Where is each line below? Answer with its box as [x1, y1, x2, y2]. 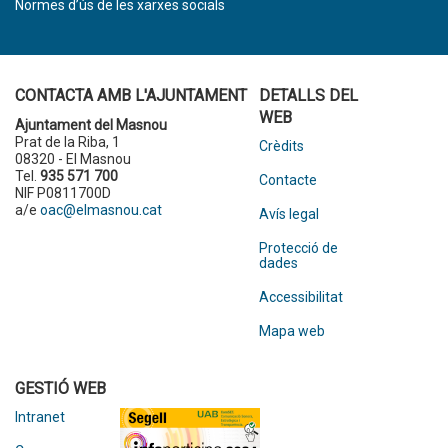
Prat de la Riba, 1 [15, 134, 120, 150]
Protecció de [258, 240, 338, 256]
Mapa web [258, 323, 325, 339]
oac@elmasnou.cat [40, 202, 162, 218]
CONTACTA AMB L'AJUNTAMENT [15, 86, 247, 105]
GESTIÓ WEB [15, 379, 106, 398]
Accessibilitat [258, 289, 343, 305]
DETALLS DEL [258, 86, 358, 105]
